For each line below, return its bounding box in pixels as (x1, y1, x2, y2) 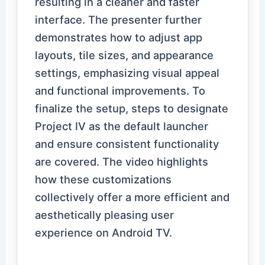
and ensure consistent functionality (35, 137, 219, 151)
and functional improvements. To (35, 84, 206, 98)
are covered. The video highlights (35, 155, 209, 169)
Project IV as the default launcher (35, 119, 209, 133)
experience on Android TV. (35, 226, 173, 240)
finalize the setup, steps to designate (35, 102, 229, 115)
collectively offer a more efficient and (35, 190, 230, 204)
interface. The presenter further (35, 13, 202, 27)
